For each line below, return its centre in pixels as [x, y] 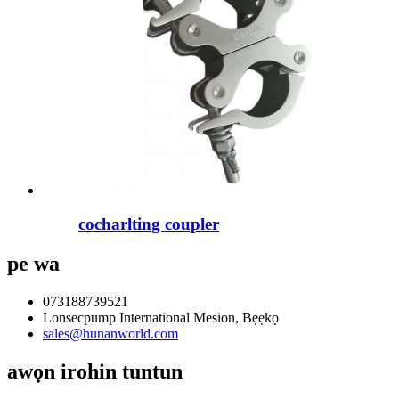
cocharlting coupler [149, 224]
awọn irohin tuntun [95, 372]
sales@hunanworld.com [110, 334]
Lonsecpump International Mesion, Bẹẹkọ [161, 318]
